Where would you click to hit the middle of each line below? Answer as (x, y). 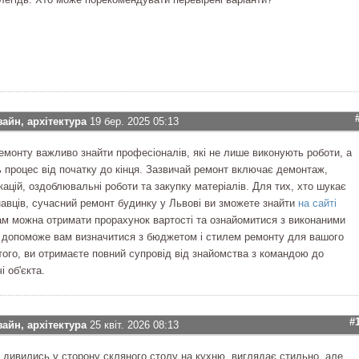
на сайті (317, 203)
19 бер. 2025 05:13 (134, 121)
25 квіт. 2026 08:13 (134, 325)
